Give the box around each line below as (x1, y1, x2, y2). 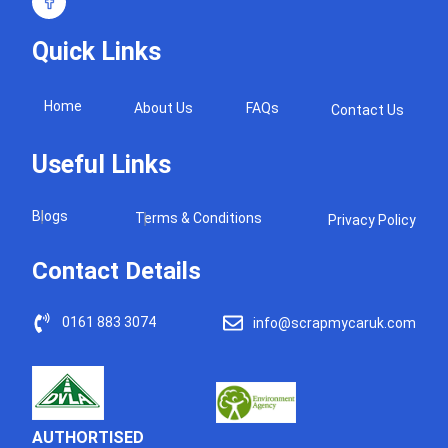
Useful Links (32, 149, 172, 179)
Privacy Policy (327, 211, 416, 228)
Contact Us (330, 101, 404, 118)
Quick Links (32, 36, 162, 66)
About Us (134, 99, 194, 116)
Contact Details (32, 256, 202, 285)
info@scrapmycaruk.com (252, 314, 416, 331)
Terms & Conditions (134, 209, 262, 226)
